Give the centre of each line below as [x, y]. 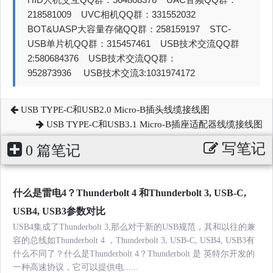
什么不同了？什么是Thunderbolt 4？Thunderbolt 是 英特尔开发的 [134, 253]
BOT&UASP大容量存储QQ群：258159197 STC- [129, 29]
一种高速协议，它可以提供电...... [76, 267]
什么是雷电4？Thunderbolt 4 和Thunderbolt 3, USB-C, [129, 193]
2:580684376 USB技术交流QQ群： [102, 58]
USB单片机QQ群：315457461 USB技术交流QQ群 [133, 43]
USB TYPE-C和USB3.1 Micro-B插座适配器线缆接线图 [153, 124]
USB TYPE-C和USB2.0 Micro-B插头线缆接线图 [114, 109]
